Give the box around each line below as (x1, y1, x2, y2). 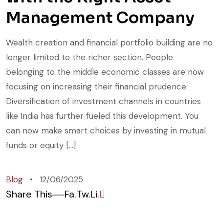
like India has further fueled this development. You (6, 110, 198, 122)
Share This (6, 188, 52, 201)
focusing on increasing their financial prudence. (6, 81, 188, 92)
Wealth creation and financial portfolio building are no (6, 37, 213, 48)
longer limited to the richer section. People (6, 52, 173, 63)
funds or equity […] (6, 140, 76, 151)
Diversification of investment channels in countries (6, 96, 201, 107)
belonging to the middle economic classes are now (6, 66, 204, 78)
